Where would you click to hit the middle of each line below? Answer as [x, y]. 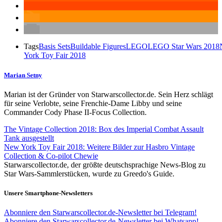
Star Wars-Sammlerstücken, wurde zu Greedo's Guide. [89, 173]
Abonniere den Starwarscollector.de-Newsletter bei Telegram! [100, 213]
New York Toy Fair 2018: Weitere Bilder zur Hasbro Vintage [99, 147]
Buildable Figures [98, 47]
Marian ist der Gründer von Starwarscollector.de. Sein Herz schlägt [109, 94]
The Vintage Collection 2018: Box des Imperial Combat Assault [104, 129]
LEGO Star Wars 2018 [184, 47]
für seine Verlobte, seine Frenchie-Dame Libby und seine [93, 103]
